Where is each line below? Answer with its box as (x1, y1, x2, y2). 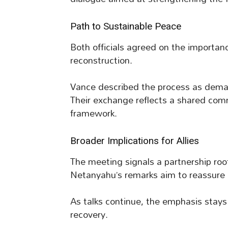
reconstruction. (70, 51, 132, 70)
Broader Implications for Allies (70, 135, 199, 147)
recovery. (70, 205, 108, 224)
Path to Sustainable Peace (70, 20, 181, 33)
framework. (70, 104, 117, 123)
